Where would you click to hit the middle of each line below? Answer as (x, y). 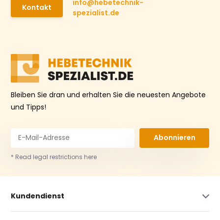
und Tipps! (29, 107)
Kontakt (37, 7)
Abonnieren (174, 138)
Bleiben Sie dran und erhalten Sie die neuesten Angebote (109, 95)
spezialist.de (96, 13)
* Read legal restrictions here (54, 157)
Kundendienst (38, 196)
